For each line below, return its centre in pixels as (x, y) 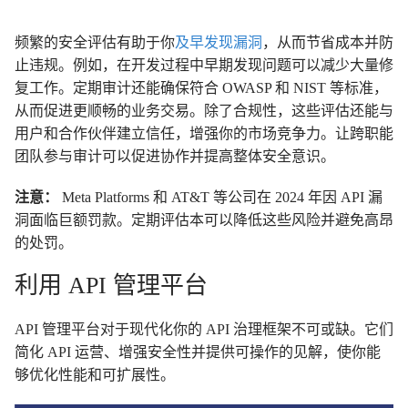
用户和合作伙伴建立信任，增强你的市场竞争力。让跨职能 (204, 133)
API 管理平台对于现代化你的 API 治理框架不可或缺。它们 (204, 329)
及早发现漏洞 (219, 42)
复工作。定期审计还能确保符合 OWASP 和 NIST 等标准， (201, 88)
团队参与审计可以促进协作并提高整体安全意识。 (175, 156)
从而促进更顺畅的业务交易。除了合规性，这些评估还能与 (204, 111)
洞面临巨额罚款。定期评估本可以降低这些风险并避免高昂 (204, 220)
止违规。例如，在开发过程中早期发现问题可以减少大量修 (204, 65)
